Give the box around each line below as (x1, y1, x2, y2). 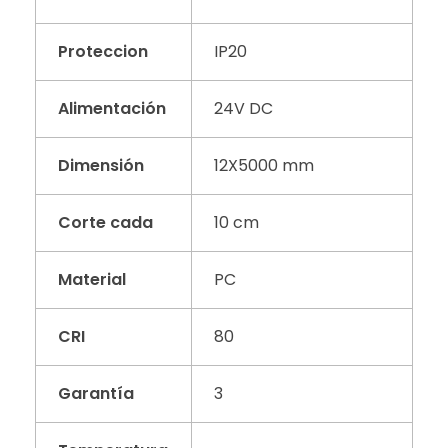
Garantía (58, 382, 135, 406)
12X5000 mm (214, 154, 315, 178)
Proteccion (58, 40, 149, 64)
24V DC (214, 97, 274, 121)
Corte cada (58, 211, 154, 235)
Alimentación (58, 97, 167, 121)
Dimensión (58, 154, 145, 178)
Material (58, 268, 127, 292)
